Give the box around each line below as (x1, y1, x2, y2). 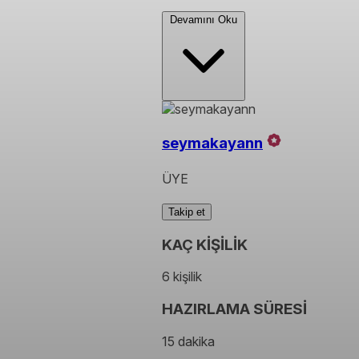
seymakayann (162, 134, 263, 153)
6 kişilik (162, 268, 202, 285)
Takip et (168, 205, 205, 218)
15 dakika (162, 333, 215, 349)
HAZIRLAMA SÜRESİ (162, 299, 307, 318)
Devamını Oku (170, 14, 237, 26)
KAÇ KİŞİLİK (162, 235, 248, 254)
